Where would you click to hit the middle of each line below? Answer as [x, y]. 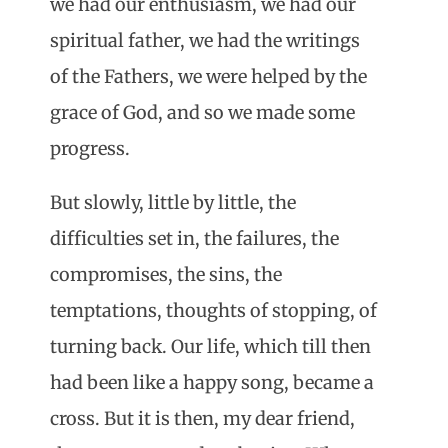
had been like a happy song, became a [212, 383]
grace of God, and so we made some [202, 113]
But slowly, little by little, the [173, 203]
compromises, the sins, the [166, 275]
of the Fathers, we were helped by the [208, 77]
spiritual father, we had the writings [205, 41]
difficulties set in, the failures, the [194, 239]
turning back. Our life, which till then [210, 347]
